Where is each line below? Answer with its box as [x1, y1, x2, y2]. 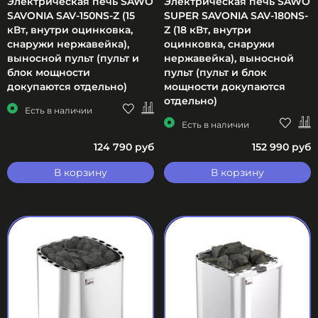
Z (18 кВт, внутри [164, 23, 251, 36]
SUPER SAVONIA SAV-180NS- [164, 9, 308, 22]
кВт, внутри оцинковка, [7, 23, 133, 36]
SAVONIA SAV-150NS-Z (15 [7, 9, 135, 22]
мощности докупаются [164, 79, 285, 93]
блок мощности [7, 65, 90, 79]
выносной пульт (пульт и [7, 51, 139, 65]
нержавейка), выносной [164, 51, 294, 65]
